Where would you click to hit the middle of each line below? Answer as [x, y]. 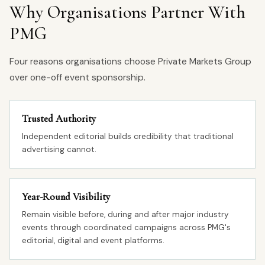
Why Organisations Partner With [127, 12]
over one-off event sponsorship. [77, 77]
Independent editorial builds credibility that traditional [128, 136]
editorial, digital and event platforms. [93, 240]
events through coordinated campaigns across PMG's [126, 227]
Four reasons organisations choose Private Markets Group [130, 62]
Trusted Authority [59, 119]
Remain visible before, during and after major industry [125, 214]
